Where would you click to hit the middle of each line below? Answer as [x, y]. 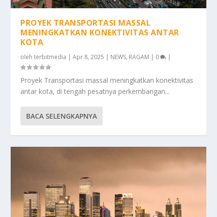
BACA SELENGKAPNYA [62, 116]
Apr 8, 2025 [89, 57]
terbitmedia [50, 57]
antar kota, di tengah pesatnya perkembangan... [95, 91]
